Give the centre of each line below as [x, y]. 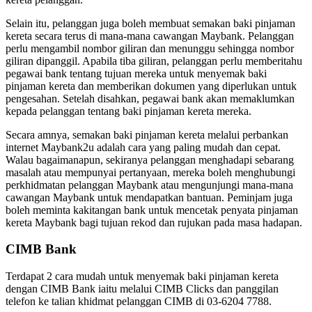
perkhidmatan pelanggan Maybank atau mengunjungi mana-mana [149, 185]
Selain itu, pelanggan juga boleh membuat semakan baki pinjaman [150, 23]
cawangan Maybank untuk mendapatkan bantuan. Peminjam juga [149, 197]
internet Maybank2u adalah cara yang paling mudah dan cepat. [143, 147]
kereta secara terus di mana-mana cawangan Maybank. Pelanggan [150, 36]
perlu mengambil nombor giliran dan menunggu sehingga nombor [150, 48]
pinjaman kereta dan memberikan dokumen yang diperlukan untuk [151, 86]
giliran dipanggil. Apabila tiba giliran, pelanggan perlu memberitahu [154, 61]
